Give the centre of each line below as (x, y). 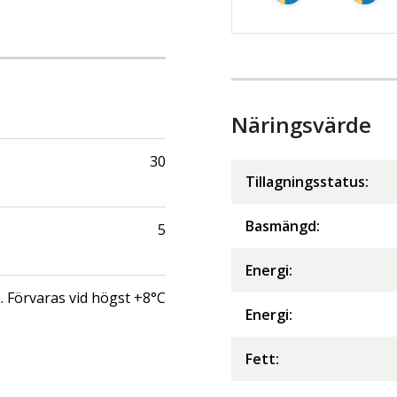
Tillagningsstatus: (307, 181)
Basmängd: (283, 226)
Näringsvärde (301, 124)
